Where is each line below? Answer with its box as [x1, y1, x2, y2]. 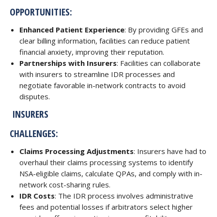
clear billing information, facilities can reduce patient [19, 36, 190, 46]
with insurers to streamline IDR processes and [19, 69, 175, 79]
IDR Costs [19, 191, 55, 201]
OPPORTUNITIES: [10, 5, 72, 18]
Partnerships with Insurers [19, 58, 117, 68]
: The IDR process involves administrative [55, 191, 193, 201]
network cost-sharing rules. [19, 180, 110, 189]
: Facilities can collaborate [117, 58, 201, 68]
